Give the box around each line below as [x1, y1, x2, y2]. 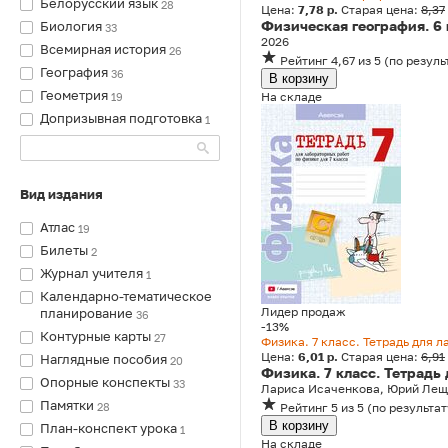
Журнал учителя [40, 265, 143, 281]
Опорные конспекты [40, 374, 170, 390]
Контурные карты [40, 328, 151, 344]
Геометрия [40, 87, 108, 103]
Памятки [40, 397, 94, 413]
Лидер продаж [261, 304, 346, 319]
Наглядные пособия [40, 351, 167, 367]
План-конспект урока [40, 420, 177, 436]
